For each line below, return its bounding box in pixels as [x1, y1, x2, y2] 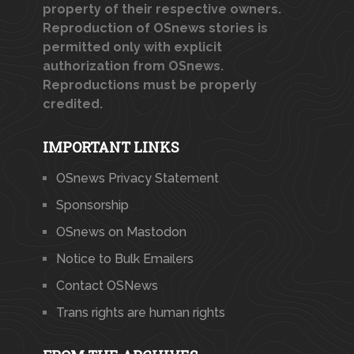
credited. [42, 96, 103, 112]
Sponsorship [55, 198, 129, 213]
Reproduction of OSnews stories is [42, 21, 268, 36]
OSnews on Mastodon [55, 224, 186, 240]
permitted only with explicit [42, 40, 222, 55]
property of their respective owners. [42, 2, 281, 17]
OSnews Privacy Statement [55, 171, 219, 186]
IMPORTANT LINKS [42, 137, 179, 157]
